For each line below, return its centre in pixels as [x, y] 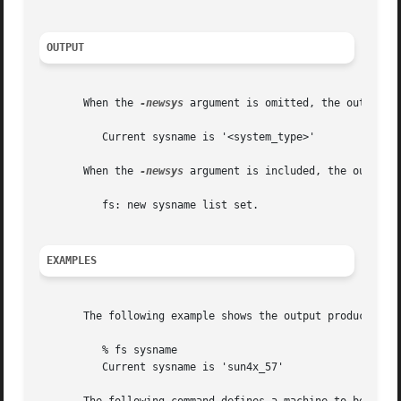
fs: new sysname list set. [65, 205]
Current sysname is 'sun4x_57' [65, 367]
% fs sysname [65, 350]
